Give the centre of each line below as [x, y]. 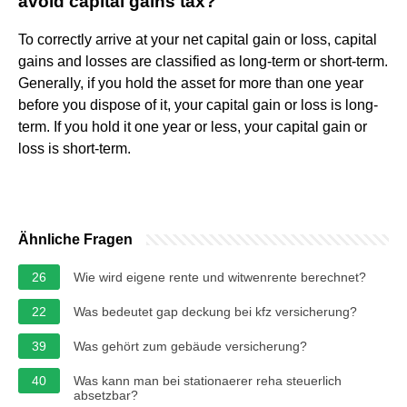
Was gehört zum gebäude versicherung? [190, 346]
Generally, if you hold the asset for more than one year [191, 83]
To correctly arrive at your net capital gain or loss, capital [198, 39]
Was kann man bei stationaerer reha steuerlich [208, 380]
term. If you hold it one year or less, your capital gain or [193, 126]
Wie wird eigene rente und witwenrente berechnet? [220, 277]
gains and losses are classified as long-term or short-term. [203, 61]
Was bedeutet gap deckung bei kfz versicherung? [215, 311]
